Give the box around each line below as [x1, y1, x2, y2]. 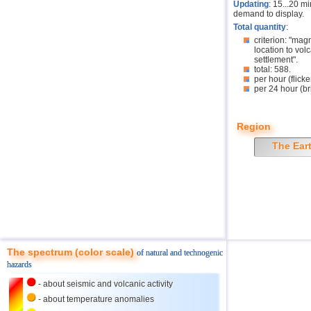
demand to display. [233, 9, 304, 19]
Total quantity [233, 22, 286, 32]
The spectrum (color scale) [7, 246, 137, 258]
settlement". [254, 55, 298, 65]
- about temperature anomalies [36, 294, 154, 304]
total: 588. [254, 65, 291, 74]
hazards [7, 260, 32, 269]
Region [237, 121, 271, 132]
